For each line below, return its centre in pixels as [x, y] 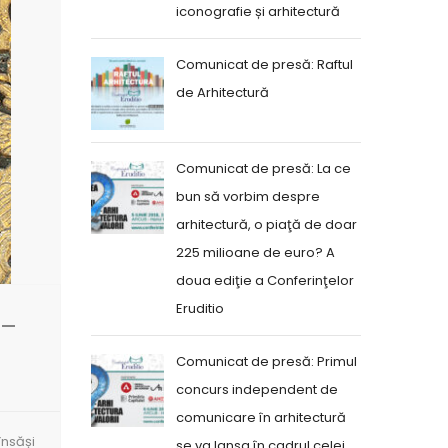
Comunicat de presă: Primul [266, 361]
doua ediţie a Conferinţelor [265, 280]
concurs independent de [257, 389]
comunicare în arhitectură [261, 417]
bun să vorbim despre [248, 196]
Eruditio [200, 308]
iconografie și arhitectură [258, 11]
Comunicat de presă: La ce [263, 168]
